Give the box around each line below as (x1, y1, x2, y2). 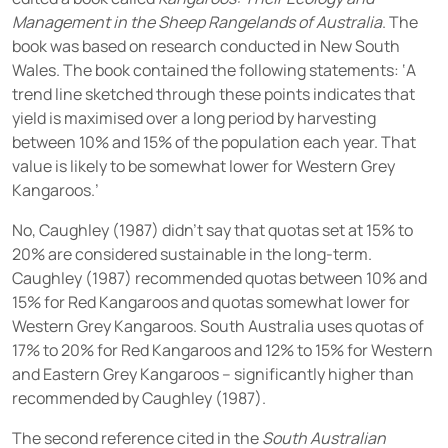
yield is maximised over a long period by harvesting (12, 107, 376, 130)
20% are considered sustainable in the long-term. (12, 243, 372, 266)
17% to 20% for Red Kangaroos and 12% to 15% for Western (12, 339, 433, 362)
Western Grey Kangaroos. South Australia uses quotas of (12, 315, 424, 338)
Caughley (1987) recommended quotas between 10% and (12, 267, 427, 290)
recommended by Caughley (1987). (12, 387, 266, 410)
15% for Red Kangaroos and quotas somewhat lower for (12, 291, 410, 314)
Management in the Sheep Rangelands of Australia (12, 11, 382, 34)
